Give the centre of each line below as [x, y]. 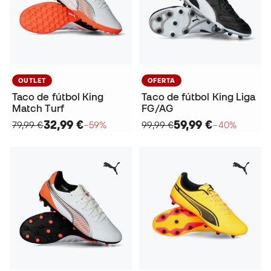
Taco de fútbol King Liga [199, 96]
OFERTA [162, 80]
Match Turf [38, 108]
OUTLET [32, 80]
